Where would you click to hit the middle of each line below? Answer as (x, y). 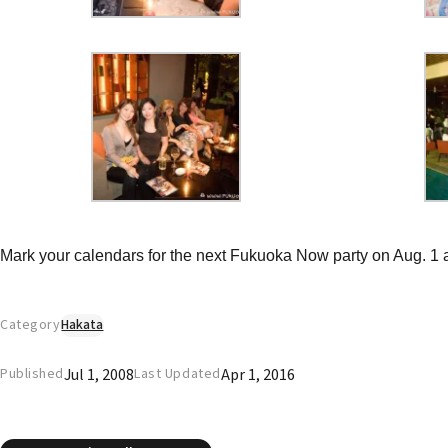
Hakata (82, 325)
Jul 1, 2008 (99, 374)
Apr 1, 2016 (257, 374)
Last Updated (177, 374)
